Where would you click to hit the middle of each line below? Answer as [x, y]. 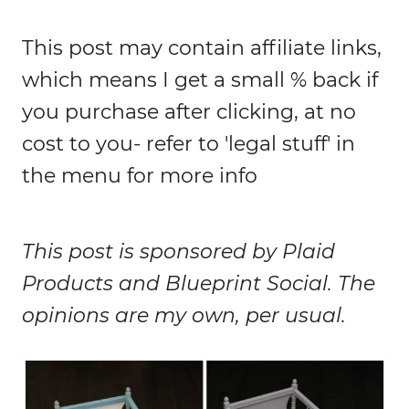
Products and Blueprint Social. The [199, 283]
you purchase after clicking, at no [189, 111]
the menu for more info [140, 175]
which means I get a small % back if [200, 79]
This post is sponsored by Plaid [178, 251]
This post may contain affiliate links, [202, 47]
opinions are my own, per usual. [184, 315]
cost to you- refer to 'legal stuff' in [189, 143]
